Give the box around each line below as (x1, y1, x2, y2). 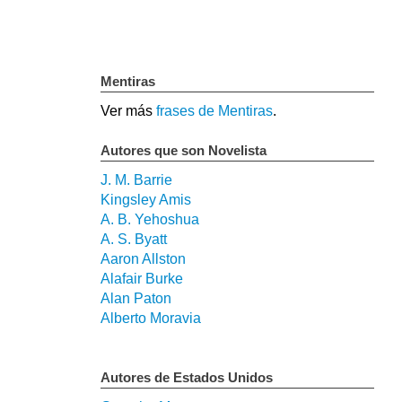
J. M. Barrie (100, 172, 172, 188)
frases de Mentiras (156, 103, 273, 119)
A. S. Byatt (100, 232, 167, 248)
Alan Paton (100, 291, 171, 307)
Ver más (100, 103, 156, 119)
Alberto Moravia (100, 310, 201, 327)
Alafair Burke (100, 271, 183, 287)
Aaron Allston (100, 251, 186, 267)
